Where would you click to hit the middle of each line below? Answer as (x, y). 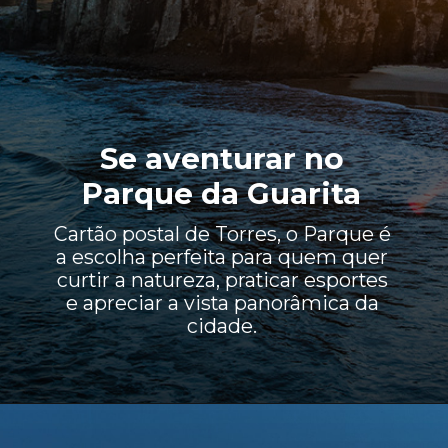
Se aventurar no (221, 158)
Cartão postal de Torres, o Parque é (222, 234)
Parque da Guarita (222, 193)
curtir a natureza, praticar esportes (222, 280)
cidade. (222, 326)
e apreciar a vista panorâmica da (222, 303)
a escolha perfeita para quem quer (222, 257)
